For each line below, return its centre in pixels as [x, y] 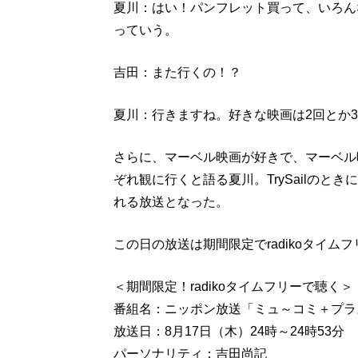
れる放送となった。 [171, 202]
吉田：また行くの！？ [177, 72]
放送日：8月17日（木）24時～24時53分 [229, 331]
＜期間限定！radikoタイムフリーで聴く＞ [233, 286]
